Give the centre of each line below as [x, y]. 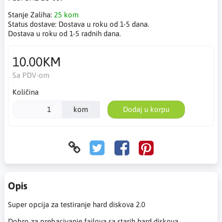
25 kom [66, 15]
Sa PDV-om [31, 75]
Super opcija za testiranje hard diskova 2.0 [77, 204]
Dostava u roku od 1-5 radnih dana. [64, 33]
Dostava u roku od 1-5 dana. [104, 24]
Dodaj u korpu [146, 109]
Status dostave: [33, 24]
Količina [25, 92]
